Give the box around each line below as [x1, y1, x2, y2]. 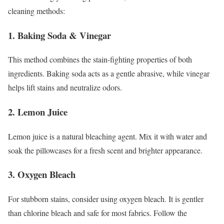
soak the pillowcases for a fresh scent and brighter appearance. [8, 144, 202, 155]
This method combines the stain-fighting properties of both [8, 54, 192, 65]
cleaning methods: [8, 5, 65, 16]
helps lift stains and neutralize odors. [8, 82, 122, 93]
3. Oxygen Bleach [8, 167, 75, 181]
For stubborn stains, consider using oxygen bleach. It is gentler [8, 193, 203, 204]
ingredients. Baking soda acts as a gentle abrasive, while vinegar [8, 68, 209, 79]
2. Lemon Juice [8, 104, 67, 118]
